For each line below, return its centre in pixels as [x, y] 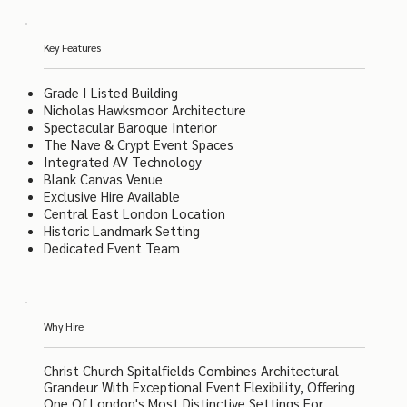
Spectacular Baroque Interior [130, 127]
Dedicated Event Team [111, 248]
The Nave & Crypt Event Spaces [138, 144]
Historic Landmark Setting [121, 231]
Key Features [72, 48]
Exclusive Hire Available [111, 196]
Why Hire [63, 327]
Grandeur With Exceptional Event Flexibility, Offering [199, 387]
